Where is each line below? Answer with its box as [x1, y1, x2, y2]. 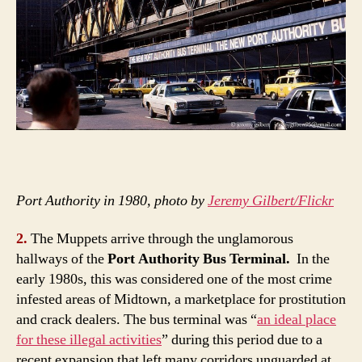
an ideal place [257, 310, 336, 330]
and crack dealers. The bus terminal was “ [16, 310, 257, 330]
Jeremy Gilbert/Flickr [208, 191, 334, 210]
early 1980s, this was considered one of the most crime [16, 270, 332, 289]
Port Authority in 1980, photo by [16, 191, 208, 210]
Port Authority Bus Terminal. [107, 250, 293, 269]
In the [293, 250, 330, 269]
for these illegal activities [16, 330, 162, 350]
